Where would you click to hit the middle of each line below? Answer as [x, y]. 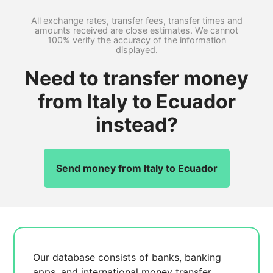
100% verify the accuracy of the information [136, 40]
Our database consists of [93, 257]
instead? [136, 125]
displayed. [136, 50]
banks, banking [187, 257]
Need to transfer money [136, 78]
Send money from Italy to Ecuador [136, 168]
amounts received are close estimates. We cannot [136, 30]
